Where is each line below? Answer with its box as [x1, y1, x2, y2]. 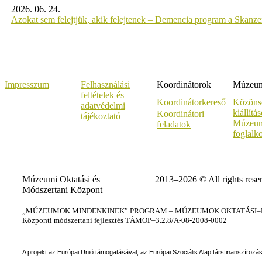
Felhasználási [81, 79, 130, 89]
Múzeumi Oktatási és [22, 174, 100, 184]
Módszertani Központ [22, 184, 102, 195]
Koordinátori [157, 108, 204, 119]
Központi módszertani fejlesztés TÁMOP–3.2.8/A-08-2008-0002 [22, 216, 227, 225]
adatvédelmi [81, 100, 125, 111]
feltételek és [81, 89, 124, 100]
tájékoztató [81, 111, 120, 121]
